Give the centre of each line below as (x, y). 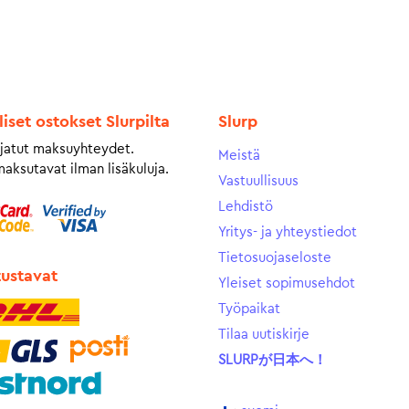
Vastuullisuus (258, 181)
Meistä (239, 155)
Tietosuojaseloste (275, 257)
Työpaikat (249, 309)
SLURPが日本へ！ (273, 360)
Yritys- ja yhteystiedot (288, 232)
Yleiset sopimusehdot (287, 283)
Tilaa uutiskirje (264, 334)
